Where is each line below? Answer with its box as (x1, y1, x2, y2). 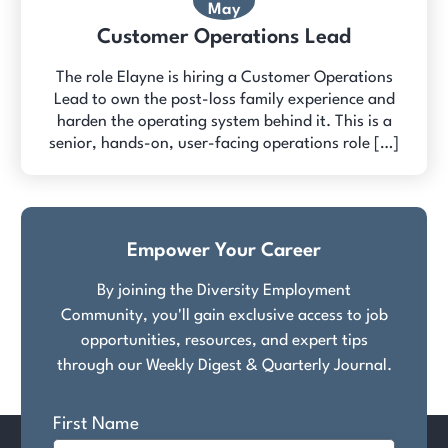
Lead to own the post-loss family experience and (53, 91, 395, 108)
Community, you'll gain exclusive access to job (60, 308, 388, 325)
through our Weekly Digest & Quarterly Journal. (56, 358, 392, 375)
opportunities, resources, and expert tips (80, 333, 368, 350)
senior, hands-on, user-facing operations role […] (49, 135, 399, 152)
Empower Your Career (127, 241, 321, 262)
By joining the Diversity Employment (97, 283, 351, 300)
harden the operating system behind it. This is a (56, 113, 392, 130)
